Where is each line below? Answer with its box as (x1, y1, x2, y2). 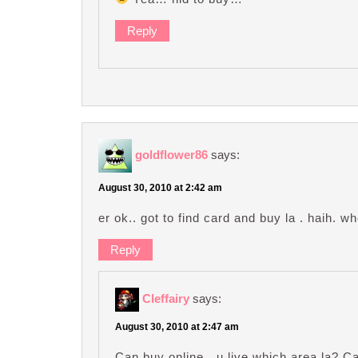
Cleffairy (142, 291, 189, 305)
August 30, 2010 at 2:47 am (115, 320, 239, 332)
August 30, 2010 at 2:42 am (98, 181, 222, 193)
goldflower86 (135, 147, 208, 161)
